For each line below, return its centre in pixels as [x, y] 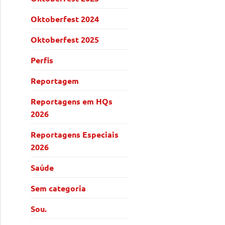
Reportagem [55, 80]
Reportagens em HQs [72, 101]
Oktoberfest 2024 [65, 19]
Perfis [42, 60]
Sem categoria [58, 188]
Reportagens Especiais [75, 134]
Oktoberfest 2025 [65, 39]
